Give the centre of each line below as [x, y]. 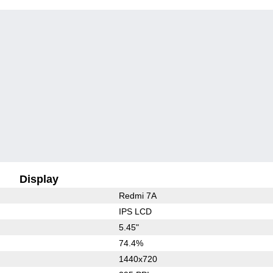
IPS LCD [135, 211]
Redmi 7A [137, 195]
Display [39, 179]
